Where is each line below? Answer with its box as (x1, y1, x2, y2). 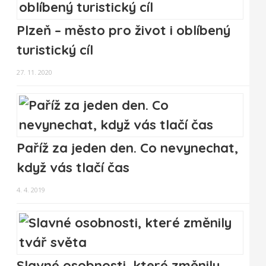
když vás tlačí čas (17, 159, 129, 176)
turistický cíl (17, 42, 93, 59)
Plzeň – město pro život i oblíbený (17, 22, 230, 39)
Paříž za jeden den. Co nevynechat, (17, 140, 238, 157)
